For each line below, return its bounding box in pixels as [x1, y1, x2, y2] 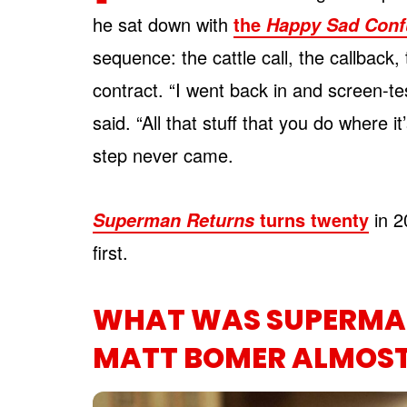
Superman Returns [93, 207, 254, 233]
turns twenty [254, 206, 369, 233]
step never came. [93, 142, 233, 168]
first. [93, 239, 128, 265]
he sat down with [93, 11, 233, 37]
